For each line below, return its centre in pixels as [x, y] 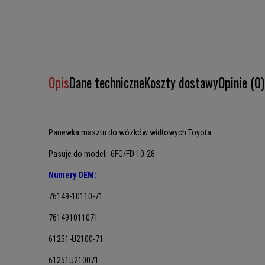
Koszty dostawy [181, 82]
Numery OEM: [72, 175]
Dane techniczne [107, 82]
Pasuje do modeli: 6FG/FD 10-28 [102, 154]
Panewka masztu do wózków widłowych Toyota [130, 132]
